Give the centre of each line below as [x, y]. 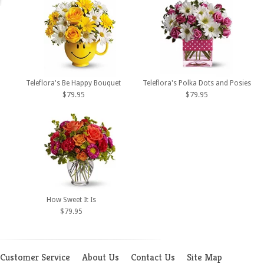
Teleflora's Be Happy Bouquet [73, 83]
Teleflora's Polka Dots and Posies [197, 83]
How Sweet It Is [71, 199]
